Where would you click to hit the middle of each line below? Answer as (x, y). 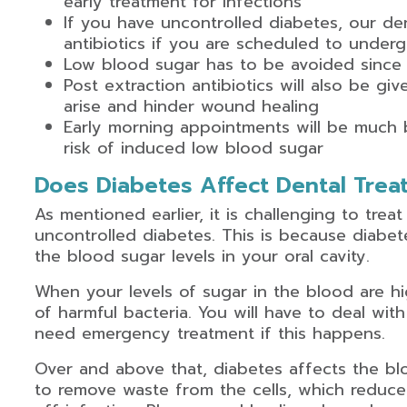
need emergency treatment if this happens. (209, 333)
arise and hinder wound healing (191, 106)
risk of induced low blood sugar (193, 148)
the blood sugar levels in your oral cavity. (202, 256)
